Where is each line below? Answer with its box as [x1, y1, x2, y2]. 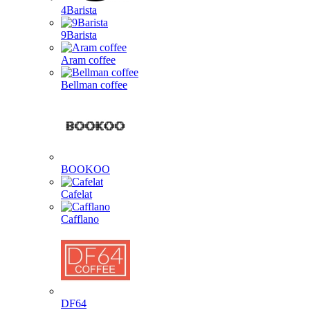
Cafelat [61, 188, 92, 200]
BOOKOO [61, 163, 110, 175]
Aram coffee [61, 54, 116, 66]
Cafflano [61, 213, 99, 225]
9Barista [61, 29, 97, 41]
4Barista [61, 4, 97, 16]
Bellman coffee [61, 79, 127, 91]
